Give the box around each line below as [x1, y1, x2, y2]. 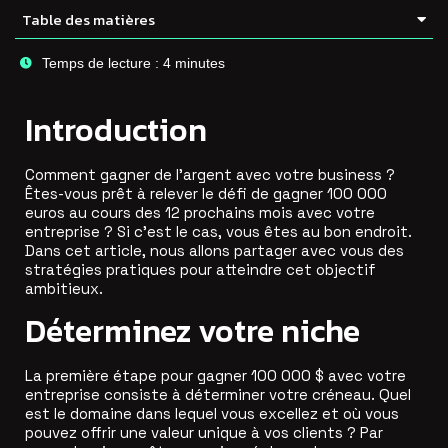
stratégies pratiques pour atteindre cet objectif [25, 259, 376, 279]
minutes [175, 54, 225, 71]
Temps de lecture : [42, 54, 159, 71]
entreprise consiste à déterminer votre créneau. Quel [25, 385, 411, 405]
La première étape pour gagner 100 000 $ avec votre [25, 366, 406, 386]
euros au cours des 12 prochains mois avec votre [25, 202, 375, 222]
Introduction [25, 105, 207, 154]
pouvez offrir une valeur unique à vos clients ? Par [25, 423, 383, 443]
